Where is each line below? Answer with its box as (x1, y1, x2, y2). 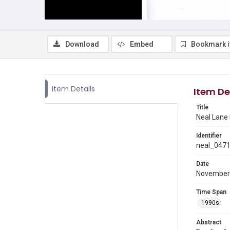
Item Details (52, 84, 95, 94)
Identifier (196, 132, 222, 139)
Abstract (196, 219, 221, 226)
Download (65, 40, 99, 48)
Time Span (196, 188, 226, 196)
